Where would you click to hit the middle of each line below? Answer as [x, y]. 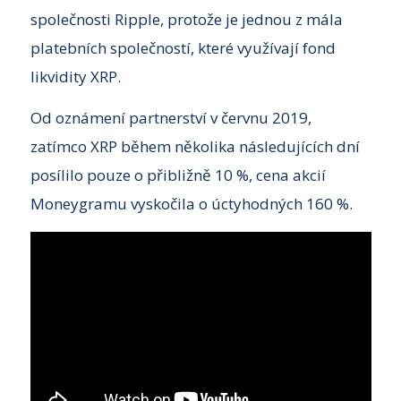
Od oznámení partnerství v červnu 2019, [171, 118]
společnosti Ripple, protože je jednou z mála [186, 19]
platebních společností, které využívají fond [183, 47]
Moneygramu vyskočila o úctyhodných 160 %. [191, 204]
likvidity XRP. [75, 76]
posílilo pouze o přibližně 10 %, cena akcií [178, 175]
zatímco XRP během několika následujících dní [195, 147]
